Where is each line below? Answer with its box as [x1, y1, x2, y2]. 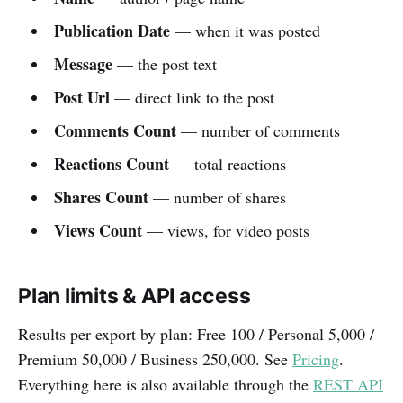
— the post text [112, 52, 217, 75]
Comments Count [53, 118, 176, 142]
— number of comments [175, 119, 340, 141]
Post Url [53, 85, 110, 109]
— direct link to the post [109, 85, 274, 108]
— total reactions [168, 152, 286, 175]
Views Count [53, 218, 142, 242]
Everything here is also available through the [18, 372, 313, 395]
